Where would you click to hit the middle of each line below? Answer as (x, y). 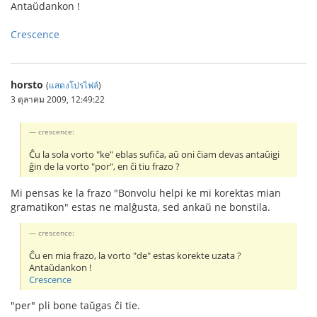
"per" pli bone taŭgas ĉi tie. (75, 306)
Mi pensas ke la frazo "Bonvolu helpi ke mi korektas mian (146, 192)
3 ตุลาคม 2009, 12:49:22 (58, 99)
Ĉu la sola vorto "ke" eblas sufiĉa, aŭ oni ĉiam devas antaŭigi (155, 154)
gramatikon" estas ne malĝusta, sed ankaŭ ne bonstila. (140, 207)
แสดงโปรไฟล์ (74, 85)
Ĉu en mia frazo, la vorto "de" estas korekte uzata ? (136, 255)
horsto (27, 84)
